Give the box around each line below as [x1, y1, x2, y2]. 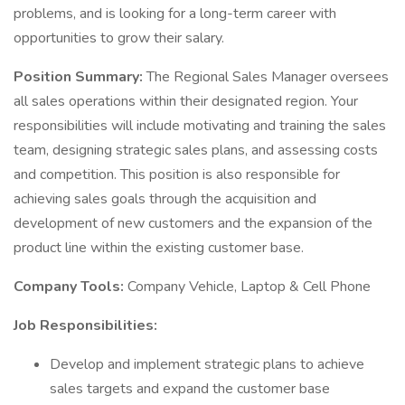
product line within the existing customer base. [14, 238, 304, 258]
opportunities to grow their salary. [14, 28, 224, 48]
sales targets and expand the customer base [50, 379, 330, 399]
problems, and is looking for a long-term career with [14, 4, 336, 24]
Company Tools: [14, 277, 127, 297]
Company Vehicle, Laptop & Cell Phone [127, 277, 371, 297]
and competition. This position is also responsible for [14, 165, 340, 184]
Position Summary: [14, 67, 146, 87]
